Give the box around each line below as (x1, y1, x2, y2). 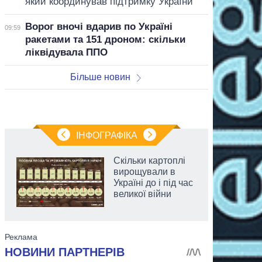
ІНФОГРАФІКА (75, 130, 137, 140)
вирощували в (113, 166, 175, 177)
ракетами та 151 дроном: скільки (25, 33, 185, 45)
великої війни (113, 188, 171, 199)
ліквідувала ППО (25, 46, 108, 58)
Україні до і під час (113, 177, 193, 188)
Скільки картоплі (113, 155, 185, 166)
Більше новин (70, 71, 130, 82)
